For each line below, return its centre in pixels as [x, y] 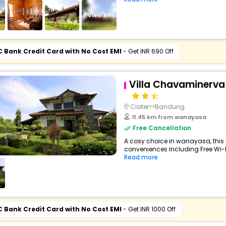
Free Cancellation [162, 128]
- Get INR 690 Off [147, 51]
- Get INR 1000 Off [148, 209]
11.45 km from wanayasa [169, 117]
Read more [141, 157]
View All [99, 15]
